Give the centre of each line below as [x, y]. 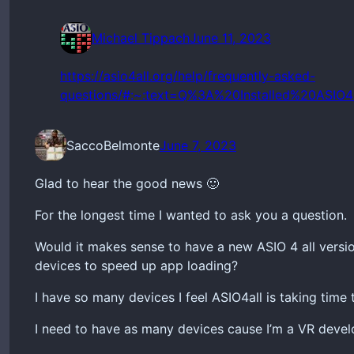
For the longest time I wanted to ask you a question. [191, 215]
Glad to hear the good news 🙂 [127, 184]
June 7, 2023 [198, 146]
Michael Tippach [141, 38]
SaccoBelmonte [113, 146]
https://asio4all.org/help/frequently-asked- [188, 76]
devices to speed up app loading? [136, 266]
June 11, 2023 [230, 38]
